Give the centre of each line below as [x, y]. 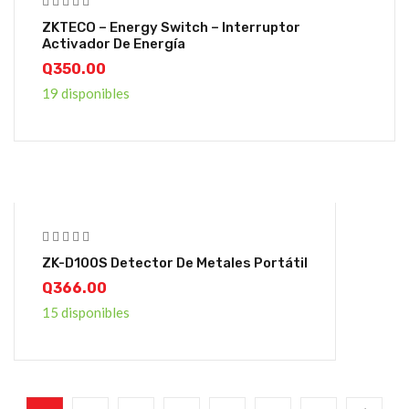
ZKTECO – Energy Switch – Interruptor [171, 28]
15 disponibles [86, 313]
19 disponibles [86, 94]
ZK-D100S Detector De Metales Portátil [175, 263]
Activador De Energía [114, 44]
